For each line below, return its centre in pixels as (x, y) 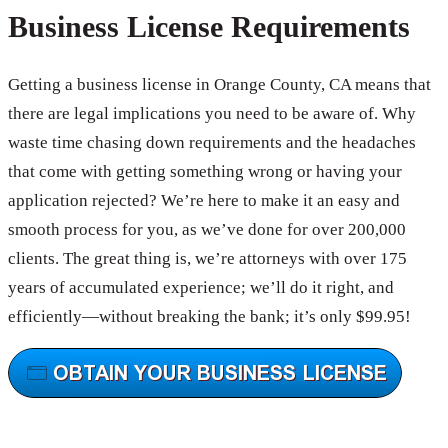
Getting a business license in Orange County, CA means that (219, 85)
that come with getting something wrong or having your (205, 172)
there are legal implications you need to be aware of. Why (212, 114)
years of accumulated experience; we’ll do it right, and (201, 288)
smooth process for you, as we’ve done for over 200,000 (207, 230)
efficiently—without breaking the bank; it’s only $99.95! (209, 317)
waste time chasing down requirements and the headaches (212, 143)
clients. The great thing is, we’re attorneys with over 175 (207, 259)
